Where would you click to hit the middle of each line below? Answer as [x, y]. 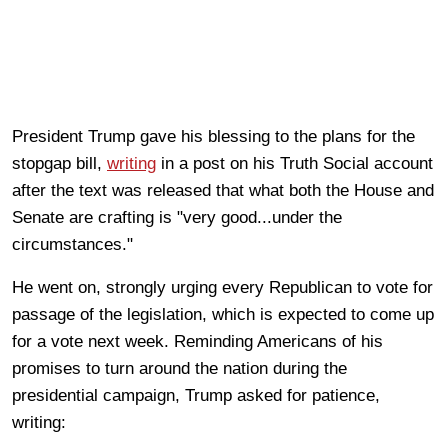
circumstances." [72, 244]
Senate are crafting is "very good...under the [177, 217]
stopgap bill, [59, 163]
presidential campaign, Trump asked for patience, [196, 395]
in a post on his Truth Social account [294, 163]
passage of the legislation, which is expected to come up [223, 314]
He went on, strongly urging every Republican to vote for [222, 287]
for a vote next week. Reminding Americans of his [197, 341]
